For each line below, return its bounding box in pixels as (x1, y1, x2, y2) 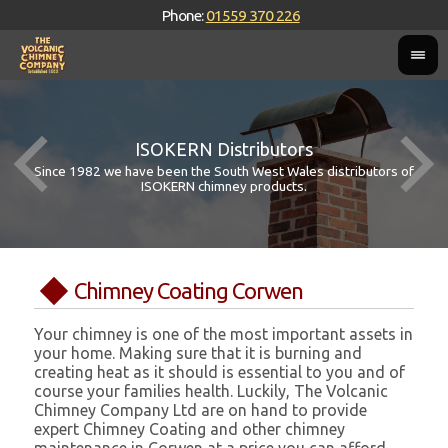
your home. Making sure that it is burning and (34, 344, 363, 363)
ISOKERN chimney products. (141, 178, 307, 194)
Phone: (161, 6, 206, 24)
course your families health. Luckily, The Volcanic (34, 382, 389, 401)
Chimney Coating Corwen (74, 278, 304, 304)
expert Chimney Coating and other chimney (34, 420, 346, 439)
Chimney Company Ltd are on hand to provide (34, 401, 368, 420)
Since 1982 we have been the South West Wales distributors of (34, 163, 414, 179)
